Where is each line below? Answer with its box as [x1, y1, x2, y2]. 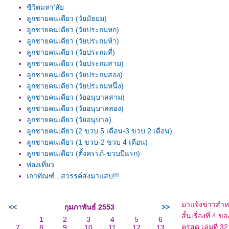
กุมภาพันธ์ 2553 [64, 203, 114, 211]
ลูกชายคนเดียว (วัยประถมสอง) [27, 71, 123, 79]
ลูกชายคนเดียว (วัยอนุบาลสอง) [27, 104, 124, 112]
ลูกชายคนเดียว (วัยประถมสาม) [27, 59, 124, 67]
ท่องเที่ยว [27, 161, 54, 169]
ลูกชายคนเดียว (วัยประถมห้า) [27, 37, 119, 45]
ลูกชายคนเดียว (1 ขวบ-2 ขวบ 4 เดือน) [27, 138, 148, 146]
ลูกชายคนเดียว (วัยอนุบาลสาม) [27, 93, 125, 101]
